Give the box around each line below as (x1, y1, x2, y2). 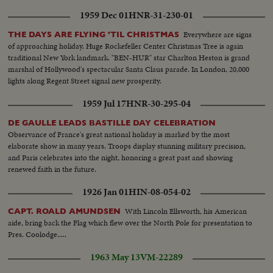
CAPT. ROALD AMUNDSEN (8, 207, 121, 216)
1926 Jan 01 (82, 185, 129, 199)
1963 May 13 (90, 250, 140, 264)
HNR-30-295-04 (126, 97, 191, 111)
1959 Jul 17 (82, 97, 126, 111)
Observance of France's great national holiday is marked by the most (8, 129, 230, 141)
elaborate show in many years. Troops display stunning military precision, (8, 140, 246, 152)
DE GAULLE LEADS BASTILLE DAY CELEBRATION (8, 118, 216, 128)
